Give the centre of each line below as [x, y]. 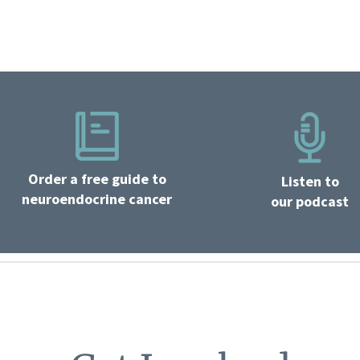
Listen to [310, 181]
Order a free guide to [97, 178]
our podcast [310, 201]
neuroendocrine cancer [97, 198]
